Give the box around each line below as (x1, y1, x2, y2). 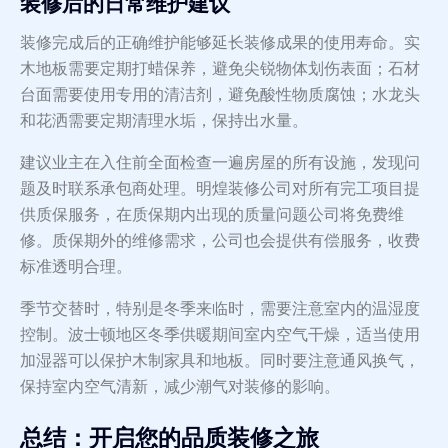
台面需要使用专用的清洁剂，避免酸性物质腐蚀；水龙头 (20, 84, 420, 106)
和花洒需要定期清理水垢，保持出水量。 (20, 110, 308, 132)
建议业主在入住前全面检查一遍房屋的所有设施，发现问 (20, 152, 420, 174)
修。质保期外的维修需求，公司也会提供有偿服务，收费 (20, 230, 420, 252)
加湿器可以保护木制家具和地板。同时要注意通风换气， (20, 350, 420, 372)
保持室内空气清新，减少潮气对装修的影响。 (20, 376, 340, 398)
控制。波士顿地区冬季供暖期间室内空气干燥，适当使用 (20, 324, 420, 346)
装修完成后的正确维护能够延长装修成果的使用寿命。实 (20, 32, 420, 54)
